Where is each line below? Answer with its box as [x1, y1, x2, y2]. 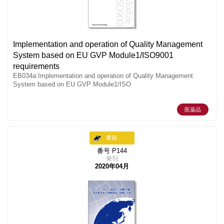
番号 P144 [97, 147, 127, 154]
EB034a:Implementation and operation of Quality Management [13, 72, 193, 79]
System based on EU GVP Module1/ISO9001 [13, 50, 173, 59]
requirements [13, 61, 59, 70]
